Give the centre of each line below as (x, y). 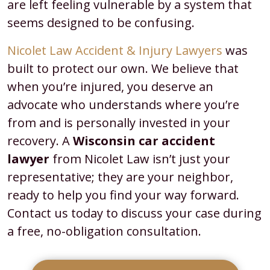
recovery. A (40, 141)
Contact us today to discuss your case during (134, 213)
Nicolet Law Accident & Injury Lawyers (115, 50)
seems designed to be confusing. (101, 23)
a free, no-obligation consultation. (106, 231)
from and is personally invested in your (119, 123)
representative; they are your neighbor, (120, 177)
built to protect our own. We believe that (123, 68)
